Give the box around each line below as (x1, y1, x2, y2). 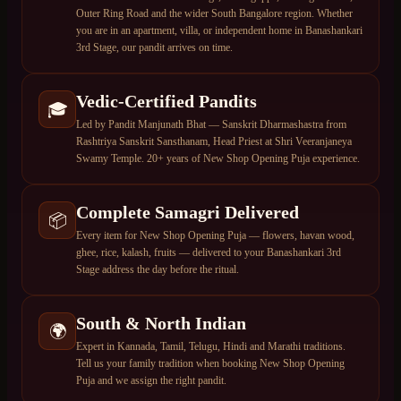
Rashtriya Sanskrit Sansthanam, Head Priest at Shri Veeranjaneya (76, 135, 352, 149)
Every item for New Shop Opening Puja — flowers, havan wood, (76, 229, 354, 243)
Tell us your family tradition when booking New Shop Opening (76, 357, 345, 371)
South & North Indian (76, 313, 246, 334)
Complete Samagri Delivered (76, 202, 299, 223)
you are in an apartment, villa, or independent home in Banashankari (76, 24, 363, 38)
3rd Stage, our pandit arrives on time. (76, 41, 233, 55)
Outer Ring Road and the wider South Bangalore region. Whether (76, 7, 353, 21)
